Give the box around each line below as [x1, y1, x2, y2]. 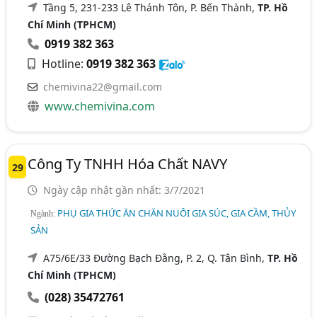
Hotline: [39, 56, 87, 72]
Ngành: [30, 209, 58, 219]
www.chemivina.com [45, 98, 156, 115]
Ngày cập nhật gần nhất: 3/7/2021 [40, 183, 206, 197]
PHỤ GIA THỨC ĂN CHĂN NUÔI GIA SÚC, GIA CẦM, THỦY [57, 207, 296, 220]
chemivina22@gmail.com [43, 80, 163, 94]
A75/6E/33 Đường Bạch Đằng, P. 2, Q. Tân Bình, [43, 251, 268, 265]
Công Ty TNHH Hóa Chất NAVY [28, 154, 228, 174]
